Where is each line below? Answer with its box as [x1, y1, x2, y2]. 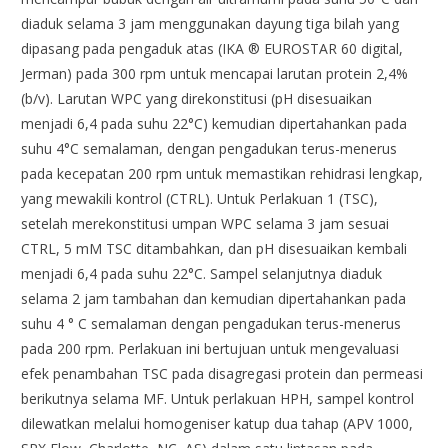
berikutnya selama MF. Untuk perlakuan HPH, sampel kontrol [21, 389, 415, 409]
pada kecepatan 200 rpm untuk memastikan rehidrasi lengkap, [21, 164, 424, 184]
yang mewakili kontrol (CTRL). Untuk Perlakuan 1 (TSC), [21, 189, 379, 209]
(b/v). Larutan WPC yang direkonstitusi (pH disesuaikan [21, 89, 373, 109]
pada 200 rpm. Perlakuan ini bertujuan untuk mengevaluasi [21, 339, 400, 359]
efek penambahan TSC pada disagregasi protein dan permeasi [21, 364, 424, 384]
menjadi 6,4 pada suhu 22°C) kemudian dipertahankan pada [21, 114, 408, 134]
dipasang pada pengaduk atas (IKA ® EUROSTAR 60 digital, [21, 39, 404, 59]
